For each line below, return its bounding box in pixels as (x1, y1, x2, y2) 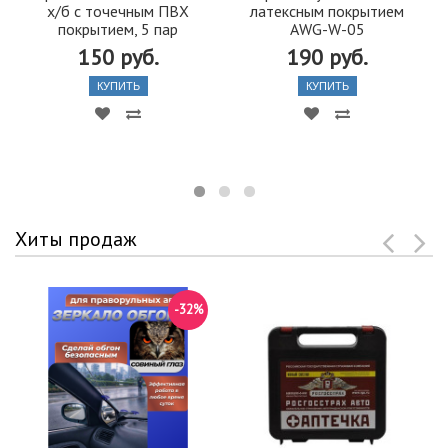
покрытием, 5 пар (58, 18, 178, 39)
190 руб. (286, 42, 368, 71)
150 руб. (77, 42, 159, 71)
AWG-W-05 (289, 18, 365, 39)
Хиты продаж (15, 225, 137, 252)
